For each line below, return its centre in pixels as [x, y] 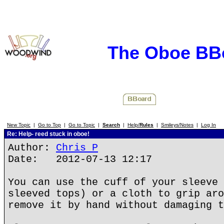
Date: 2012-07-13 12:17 [80, 159]
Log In [208, 125]
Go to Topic [82, 125]
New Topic [19, 125]
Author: [32, 148]
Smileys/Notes [177, 125]
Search [111, 125]
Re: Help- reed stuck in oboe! [47, 134]
